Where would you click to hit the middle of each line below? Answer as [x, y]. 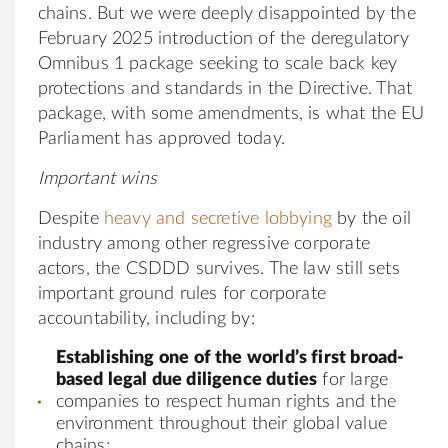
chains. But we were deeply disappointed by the [226, 13]
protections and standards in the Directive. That [225, 88]
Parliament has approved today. [161, 138]
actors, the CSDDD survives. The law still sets [218, 268]
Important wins [97, 178]
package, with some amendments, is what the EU [231, 113]
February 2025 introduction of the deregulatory [223, 38]
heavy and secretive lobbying [217, 218]
